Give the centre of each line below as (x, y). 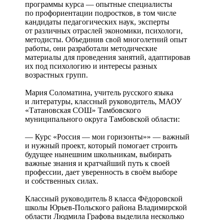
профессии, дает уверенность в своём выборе (101, 172)
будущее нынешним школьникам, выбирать (98, 154)
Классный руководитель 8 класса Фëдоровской (104, 198)
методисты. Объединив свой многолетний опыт (106, 39)
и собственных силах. (62, 181)
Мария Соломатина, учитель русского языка (99, 92)
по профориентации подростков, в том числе (101, 13)
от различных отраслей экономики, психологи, (104, 30)
